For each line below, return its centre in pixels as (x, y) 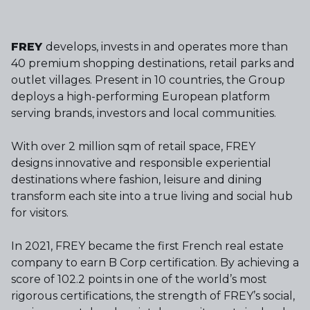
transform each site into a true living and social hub (152, 196)
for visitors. (40, 213)
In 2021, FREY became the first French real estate (147, 246)
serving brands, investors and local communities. (144, 113)
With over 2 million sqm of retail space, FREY (133, 146)
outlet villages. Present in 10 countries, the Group (148, 80)
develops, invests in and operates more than (167, 47)
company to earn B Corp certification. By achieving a (155, 263)
